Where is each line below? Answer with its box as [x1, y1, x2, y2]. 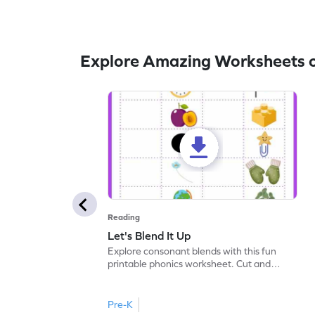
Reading [108, 212, 141, 223]
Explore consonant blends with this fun [108, 245, 277, 257]
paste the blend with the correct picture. [108, 271, 284, 283]
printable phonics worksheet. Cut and [108, 258, 271, 270]
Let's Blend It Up [108, 229, 191, 243]
